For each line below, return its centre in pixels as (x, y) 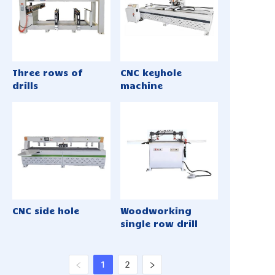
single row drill (159, 223)
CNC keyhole (151, 72)
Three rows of (47, 72)
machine (141, 85)
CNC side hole (46, 211)
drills (25, 85)
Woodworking (156, 211)
